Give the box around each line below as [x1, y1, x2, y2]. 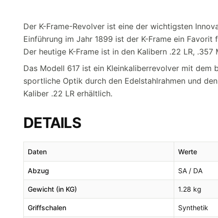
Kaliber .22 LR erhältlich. [23, 89, 112, 98]
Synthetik [178, 203, 208, 212]
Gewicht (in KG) [28, 185, 77, 193]
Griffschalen [28, 203, 66, 212]
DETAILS [23, 114, 81, 131]
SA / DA [178, 166, 202, 175]
